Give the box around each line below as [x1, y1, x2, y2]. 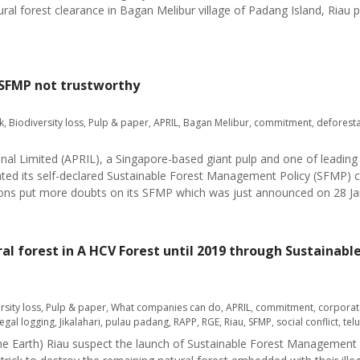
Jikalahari [59, 315, 100, 329]
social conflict [276, 315, 338, 329]
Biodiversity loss [9, 116, 84, 129]
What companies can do [111, 301, 221, 314]
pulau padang [105, 315, 169, 329]
